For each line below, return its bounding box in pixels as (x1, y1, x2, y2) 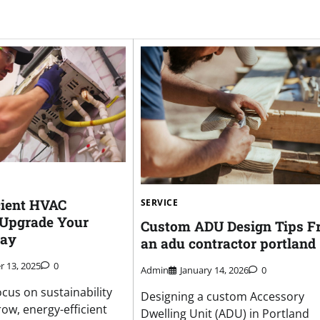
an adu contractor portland (140, 234, 316, 253)
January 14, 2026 (179, 264, 249, 277)
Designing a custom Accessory (140, 289, 304, 305)
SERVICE (140, 196, 179, 209)
